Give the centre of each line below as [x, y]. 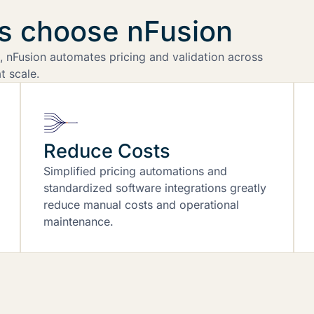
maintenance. [79, 221]
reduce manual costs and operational [142, 204]
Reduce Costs [107, 151]
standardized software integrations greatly [155, 187]
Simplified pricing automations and [136, 171]
